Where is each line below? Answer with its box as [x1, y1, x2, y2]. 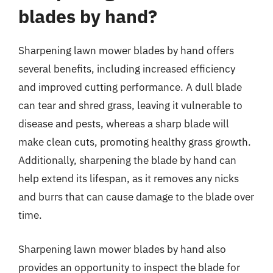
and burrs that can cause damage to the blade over [18, 190, 254, 204]
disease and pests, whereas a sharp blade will [18, 117, 229, 130]
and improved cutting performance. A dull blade [18, 80, 242, 94]
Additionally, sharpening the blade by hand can [18, 154, 236, 167]
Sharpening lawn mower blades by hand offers [18, 44, 234, 57]
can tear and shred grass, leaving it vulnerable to [18, 99, 243, 112]
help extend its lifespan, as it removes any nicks [18, 172, 239, 185]
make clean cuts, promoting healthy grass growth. [18, 135, 251, 149]
